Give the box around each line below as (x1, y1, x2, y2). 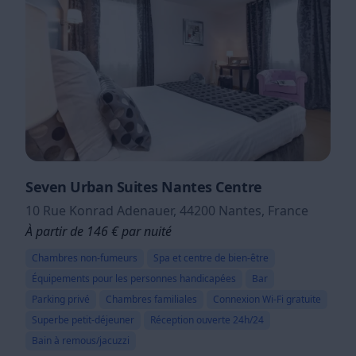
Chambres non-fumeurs (32, 251, 137, 265)
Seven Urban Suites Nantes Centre (25, 177, 262, 197)
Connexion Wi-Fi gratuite (213, 292, 321, 307)
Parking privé (32, 292, 90, 307)
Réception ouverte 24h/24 (150, 313, 264, 327)
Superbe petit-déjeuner (32, 313, 134, 327)
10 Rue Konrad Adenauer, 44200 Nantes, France (25, 202, 308, 220)
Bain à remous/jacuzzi (32, 334, 130, 348)
